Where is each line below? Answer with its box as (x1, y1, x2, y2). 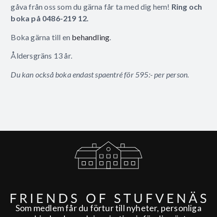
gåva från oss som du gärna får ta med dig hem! (11, 2, 171, 12)
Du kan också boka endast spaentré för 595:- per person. (11, 69, 189, 79)
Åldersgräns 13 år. (11, 51, 72, 61)
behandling (72, 32, 110, 42)
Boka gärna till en (11, 32, 72, 42)
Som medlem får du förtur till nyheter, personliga (15, 202, 201, 213)
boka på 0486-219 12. (11, 14, 89, 23)
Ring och (171, 2, 202, 12)
